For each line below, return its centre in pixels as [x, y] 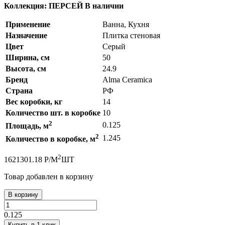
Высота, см [26, 68]
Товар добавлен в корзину [49, 176]
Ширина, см [28, 57]
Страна [19, 90]
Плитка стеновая [131, 35]
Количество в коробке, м [50, 139]
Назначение [26, 35]
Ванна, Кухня [126, 24]
